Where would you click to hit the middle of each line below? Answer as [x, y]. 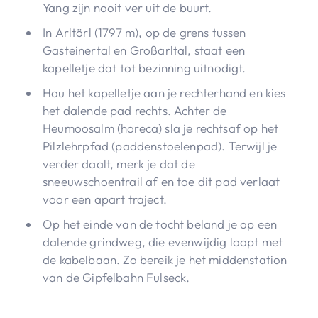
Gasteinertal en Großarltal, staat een [144, 50]
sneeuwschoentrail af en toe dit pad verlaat [161, 181]
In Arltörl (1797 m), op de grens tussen [144, 32]
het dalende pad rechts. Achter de [135, 110]
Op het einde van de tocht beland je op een [160, 224]
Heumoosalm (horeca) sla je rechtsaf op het [161, 128]
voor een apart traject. [105, 199]
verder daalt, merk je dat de [119, 163]
